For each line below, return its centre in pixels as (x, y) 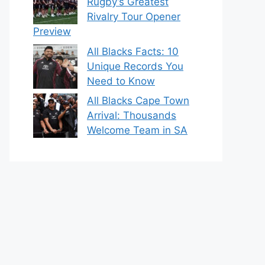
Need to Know (121, 81)
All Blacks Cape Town (138, 101)
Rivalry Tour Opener (134, 17)
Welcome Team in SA (137, 130)
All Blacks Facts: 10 (133, 51)
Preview (52, 31)
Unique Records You (135, 66)
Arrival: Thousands (132, 115)
